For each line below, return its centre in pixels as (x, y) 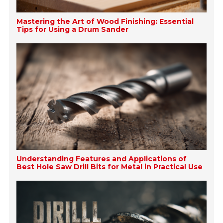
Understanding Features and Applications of (102, 159)
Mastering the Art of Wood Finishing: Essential (105, 21)
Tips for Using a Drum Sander (73, 29)
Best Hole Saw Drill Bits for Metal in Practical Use (110, 167)
